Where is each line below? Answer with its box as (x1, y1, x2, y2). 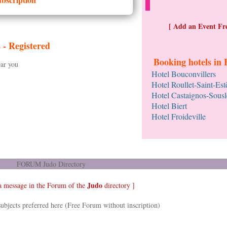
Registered (8, 39, 50, 52)
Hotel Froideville (152, 111, 206, 122)
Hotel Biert (152, 100, 187, 111)
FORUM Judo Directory (16, 159, 86, 169)
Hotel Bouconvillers (152, 68, 216, 79)
